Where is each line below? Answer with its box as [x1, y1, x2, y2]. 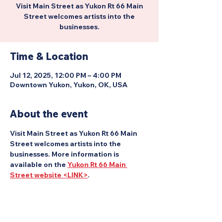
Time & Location [10, 50, 88, 62]
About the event [10, 108, 88, 120]
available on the [10, 160, 67, 169]
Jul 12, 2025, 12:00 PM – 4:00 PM [10, 71, 121, 80]
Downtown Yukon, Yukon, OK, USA [10, 80, 127, 89]
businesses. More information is [10, 150, 120, 159]
